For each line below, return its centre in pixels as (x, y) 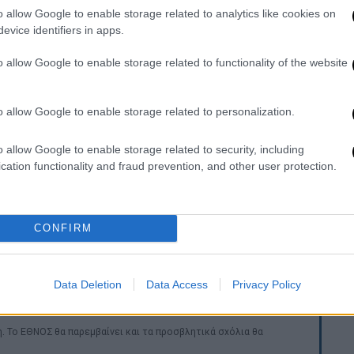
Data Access (177, 284)
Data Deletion (87, 284)
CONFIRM (63, 228)
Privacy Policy (266, 284)
